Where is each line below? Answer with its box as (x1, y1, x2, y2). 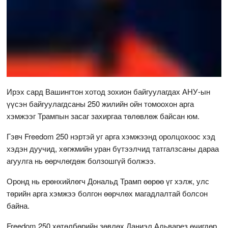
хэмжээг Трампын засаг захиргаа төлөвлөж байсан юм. (7, 110, 200, 121)
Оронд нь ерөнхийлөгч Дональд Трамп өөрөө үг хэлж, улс (7, 175, 210, 186)
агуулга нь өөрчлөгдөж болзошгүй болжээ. (7, 155, 156, 166)
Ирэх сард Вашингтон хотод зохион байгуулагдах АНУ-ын (7, 85, 211, 97)
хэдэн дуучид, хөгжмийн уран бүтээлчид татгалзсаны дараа (7, 142, 219, 154)
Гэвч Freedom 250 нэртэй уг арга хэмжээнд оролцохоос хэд (7, 130, 216, 141)
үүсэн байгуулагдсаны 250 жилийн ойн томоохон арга (7, 98, 194, 109)
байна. (7, 199, 30, 211)
